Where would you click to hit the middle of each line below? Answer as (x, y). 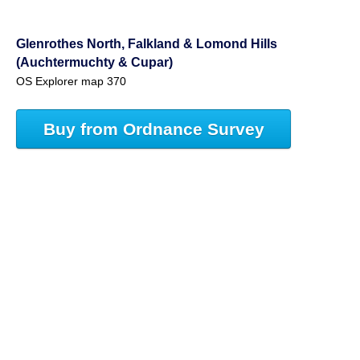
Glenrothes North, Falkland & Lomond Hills (147, 44)
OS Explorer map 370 (71, 82)
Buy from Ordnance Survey (153, 129)
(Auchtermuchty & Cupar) (94, 62)
